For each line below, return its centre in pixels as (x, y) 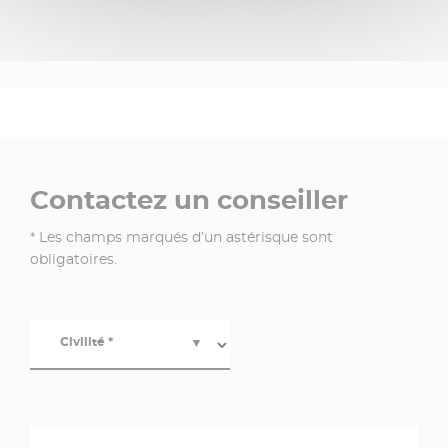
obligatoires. (73, 259)
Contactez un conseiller (189, 200)
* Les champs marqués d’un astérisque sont (181, 237)
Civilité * (86, 342)
